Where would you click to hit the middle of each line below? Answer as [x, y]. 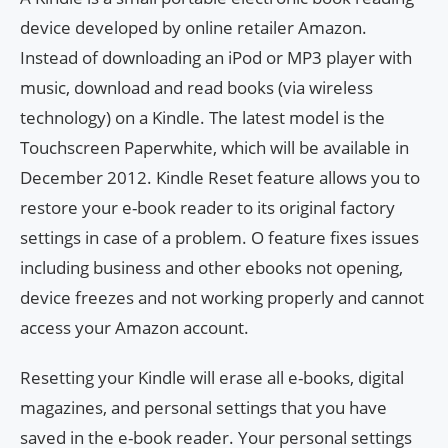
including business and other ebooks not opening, [211, 267]
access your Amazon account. [134, 327]
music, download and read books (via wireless [196, 87]
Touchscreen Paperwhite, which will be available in [214, 147]
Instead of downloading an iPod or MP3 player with [216, 57]
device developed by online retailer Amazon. [193, 27]
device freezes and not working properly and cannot [222, 297]
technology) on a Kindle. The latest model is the [202, 117]
